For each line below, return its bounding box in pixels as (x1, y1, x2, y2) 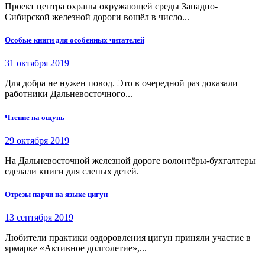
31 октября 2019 (5, 58, 69, 69)
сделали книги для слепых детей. (5, 166, 139, 176)
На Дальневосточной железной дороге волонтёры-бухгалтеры (5, 155, 256, 166)
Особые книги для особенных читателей (5, 35, 144, 45)
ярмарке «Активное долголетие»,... (5, 243, 147, 254)
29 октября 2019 (5, 135, 69, 146)
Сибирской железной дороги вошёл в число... (5, 11, 189, 22)
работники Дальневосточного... (5, 89, 132, 99)
